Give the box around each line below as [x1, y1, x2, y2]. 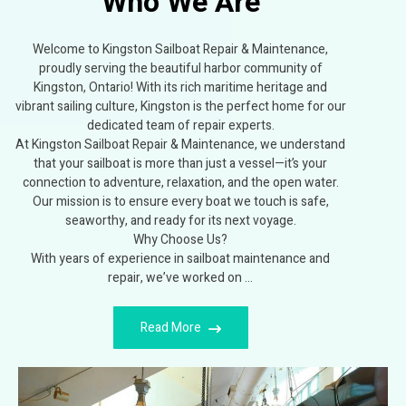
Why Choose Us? [133, 230, 227, 250]
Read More [140, 318, 204, 338]
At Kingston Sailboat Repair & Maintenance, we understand [15, 135, 345, 155]
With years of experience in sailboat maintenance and [31, 249, 330, 269]
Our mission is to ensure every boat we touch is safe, [32, 192, 329, 212]
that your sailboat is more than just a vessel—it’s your [34, 154, 327, 174]
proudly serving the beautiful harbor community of [38, 59, 323, 79]
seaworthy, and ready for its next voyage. [64, 211, 296, 231]
